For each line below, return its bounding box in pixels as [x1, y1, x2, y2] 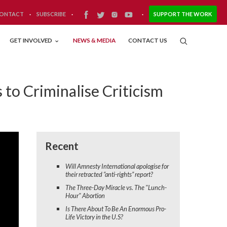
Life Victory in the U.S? [65, 213, 123, 221]
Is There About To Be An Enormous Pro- [65, 205, 166, 213]
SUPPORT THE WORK [154, 11, 212, 17]
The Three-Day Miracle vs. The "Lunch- [65, 183, 167, 192]
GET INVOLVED [9, 36, 53, 44]
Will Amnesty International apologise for [65, 162, 169, 171]
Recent [45, 139, 79, 153]
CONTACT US [128, 36, 167, 44]
